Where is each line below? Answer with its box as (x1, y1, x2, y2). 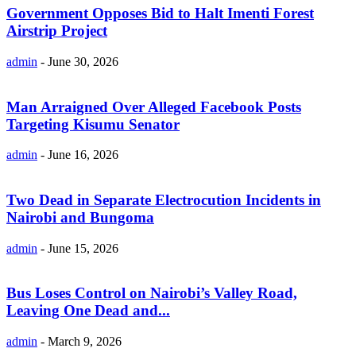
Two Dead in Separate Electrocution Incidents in (6, 191, 321, 208)
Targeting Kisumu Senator (6, 115, 180, 133)
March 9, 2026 (48, 335, 122, 349)
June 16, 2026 (48, 148, 118, 162)
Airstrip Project (6, 22, 107, 40)
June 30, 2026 (48, 54, 118, 68)
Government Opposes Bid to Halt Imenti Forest (6, 5, 314, 22)
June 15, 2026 (48, 241, 118, 255)
